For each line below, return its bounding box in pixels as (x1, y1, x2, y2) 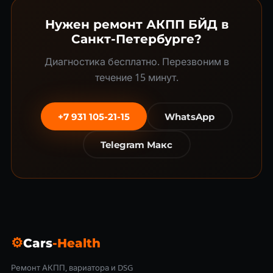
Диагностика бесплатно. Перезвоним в (44, 55, 229, 68)
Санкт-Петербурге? (71, 32, 202, 46)
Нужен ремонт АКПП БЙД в (44, 17, 229, 32)
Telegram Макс (101, 138, 172, 151)
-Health (52, 235, 101, 250)
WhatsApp (165, 110, 214, 122)
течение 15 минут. (94, 71, 179, 84)
